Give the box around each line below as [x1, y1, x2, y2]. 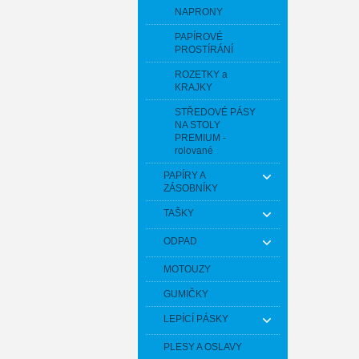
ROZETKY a [175, 69, 228, 80]
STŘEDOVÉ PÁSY [175, 107, 256, 118]
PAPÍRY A [163, 170, 205, 181]
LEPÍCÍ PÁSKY [163, 313, 228, 325]
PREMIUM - [175, 132, 226, 143]
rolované [175, 145, 213, 156]
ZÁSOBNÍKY [163, 183, 218, 194]
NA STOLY [175, 119, 220, 131]
